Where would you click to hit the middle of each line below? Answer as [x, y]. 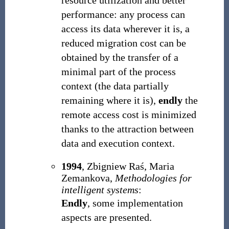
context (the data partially [115, 86]
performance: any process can [123, 14]
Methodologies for [153, 178]
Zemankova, [88, 178]
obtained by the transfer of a [120, 57]
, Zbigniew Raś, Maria [128, 166]
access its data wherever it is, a [125, 29]
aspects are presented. [106, 217]
